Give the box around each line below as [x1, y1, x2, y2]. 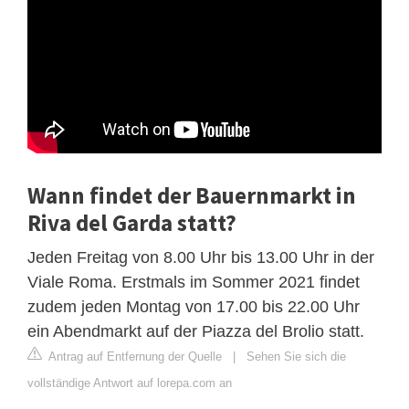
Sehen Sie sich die [246, 349, 346, 363]
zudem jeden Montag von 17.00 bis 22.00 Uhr [27, 297, 360, 316]
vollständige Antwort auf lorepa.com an [27, 375, 232, 390]
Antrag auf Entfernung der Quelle [46, 349, 222, 363]
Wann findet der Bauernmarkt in [27, 180, 356, 210]
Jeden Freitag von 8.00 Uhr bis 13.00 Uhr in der [27, 247, 374, 267]
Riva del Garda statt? [27, 207, 236, 237]
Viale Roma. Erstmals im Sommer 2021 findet [27, 272, 360, 291]
